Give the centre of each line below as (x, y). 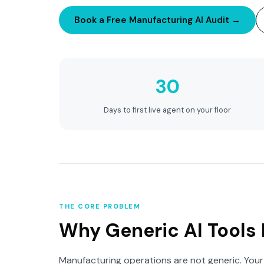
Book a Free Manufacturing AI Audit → (157, 20)
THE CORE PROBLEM (100, 206)
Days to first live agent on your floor (167, 110)
